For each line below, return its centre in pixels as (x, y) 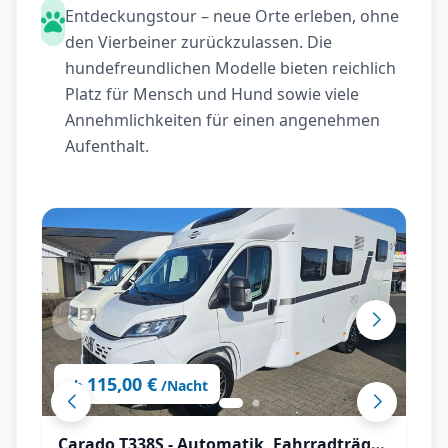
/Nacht (184, 385)
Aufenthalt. (107, 146)
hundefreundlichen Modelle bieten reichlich (230, 68)
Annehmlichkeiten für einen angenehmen (222, 120)
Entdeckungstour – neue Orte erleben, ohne (232, 16)
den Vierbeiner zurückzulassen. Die (198, 42)
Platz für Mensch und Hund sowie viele (212, 94)
